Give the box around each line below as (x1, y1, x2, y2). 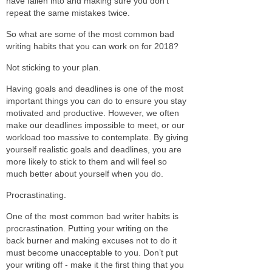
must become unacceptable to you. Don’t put (6, 247, 178, 257)
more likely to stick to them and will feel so (6, 156, 167, 166)
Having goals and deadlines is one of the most (6, 83, 183, 93)
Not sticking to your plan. (6, 62, 101, 72)
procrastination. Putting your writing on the (6, 223, 168, 233)
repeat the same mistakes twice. (6, 7, 130, 18)
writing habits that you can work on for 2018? (6, 41, 178, 51)
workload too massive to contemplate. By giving (6, 132, 188, 142)
